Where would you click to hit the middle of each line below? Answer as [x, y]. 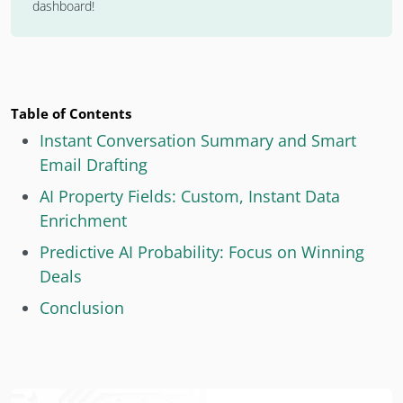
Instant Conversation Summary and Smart [198, 140]
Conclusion [82, 307]
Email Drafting [94, 164]
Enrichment [83, 220]
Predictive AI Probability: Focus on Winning [202, 251]
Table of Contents [71, 113]
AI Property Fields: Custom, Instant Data [190, 196]
